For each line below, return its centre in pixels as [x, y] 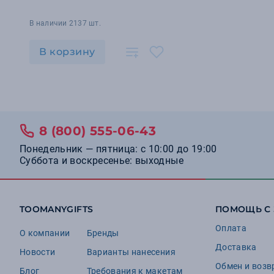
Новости [38, 252]
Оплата [231, 228]
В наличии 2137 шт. [65, 23]
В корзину [67, 52]
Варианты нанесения [131, 252]
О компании [45, 233]
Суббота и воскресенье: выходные [102, 161]
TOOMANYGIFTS [57, 209]
